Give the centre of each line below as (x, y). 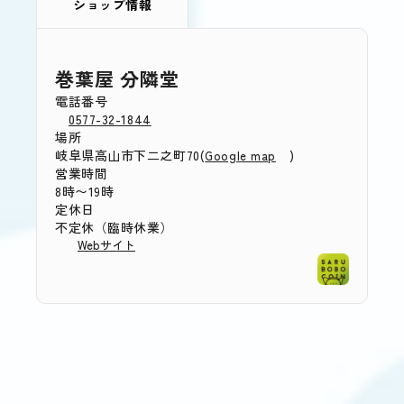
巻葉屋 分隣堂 (117, 79)
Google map (240, 156)
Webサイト (106, 245)
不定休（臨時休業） (115, 228)
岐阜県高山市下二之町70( (130, 156)
